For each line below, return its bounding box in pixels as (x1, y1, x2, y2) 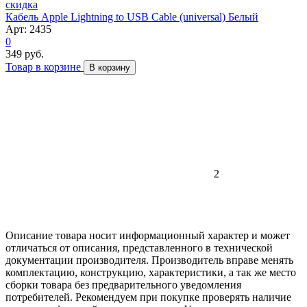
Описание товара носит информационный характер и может (5, 229, 290, 241)
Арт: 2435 (5, 23, 51, 35)
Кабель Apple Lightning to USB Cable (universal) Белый (5, 10, 258, 23)
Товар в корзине (5, 60, 84, 73)
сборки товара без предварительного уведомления (5, 278, 241, 291)
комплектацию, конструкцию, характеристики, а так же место (5, 266, 296, 278)
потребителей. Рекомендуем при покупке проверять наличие (5, 291, 291, 303)
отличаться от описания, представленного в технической (5, 241, 273, 254)
